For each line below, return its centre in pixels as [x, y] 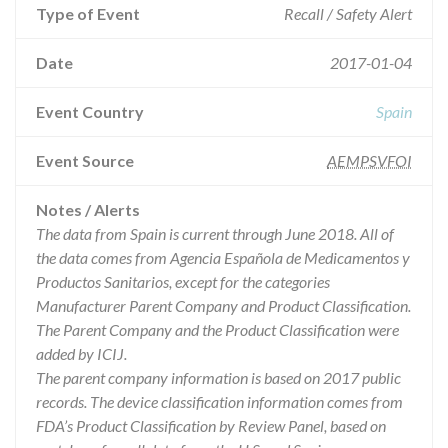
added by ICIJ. [81, 353]
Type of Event [88, 13]
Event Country [90, 111]
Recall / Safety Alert [348, 13]
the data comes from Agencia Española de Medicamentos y [223, 257]
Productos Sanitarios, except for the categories [183, 281]
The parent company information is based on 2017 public [218, 377]
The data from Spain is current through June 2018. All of [215, 233]
